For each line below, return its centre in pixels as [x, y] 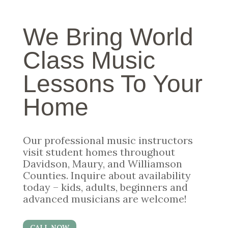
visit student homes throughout [99, 152]
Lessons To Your [112, 84]
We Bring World [108, 37]
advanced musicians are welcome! [105, 199]
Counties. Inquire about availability [107, 175]
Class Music [89, 60]
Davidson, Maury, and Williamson [102, 164]
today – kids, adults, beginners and [105, 187]
